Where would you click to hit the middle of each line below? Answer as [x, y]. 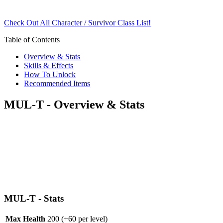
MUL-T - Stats [34, 198]
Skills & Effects [49, 66]
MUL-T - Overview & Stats [74, 105]
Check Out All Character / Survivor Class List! [77, 23]
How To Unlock [50, 75]
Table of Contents [32, 40]
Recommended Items [57, 84]
